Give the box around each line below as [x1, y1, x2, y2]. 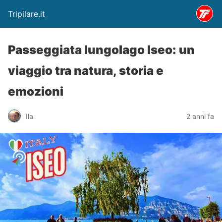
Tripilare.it [8, 9, 45, 19]
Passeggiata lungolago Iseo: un [8, 43, 195, 57]
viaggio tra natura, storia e [8, 63, 164, 78]
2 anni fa [186, 111, 214, 120]
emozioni [8, 84, 63, 99]
